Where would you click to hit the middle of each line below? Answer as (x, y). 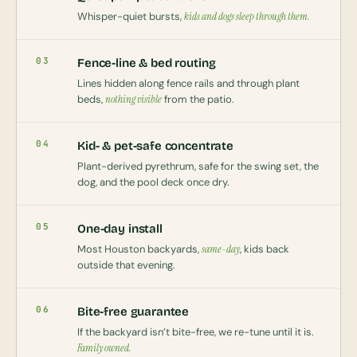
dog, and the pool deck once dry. (153, 182)
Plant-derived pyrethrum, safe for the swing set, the (198, 167)
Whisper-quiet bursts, (131, 17)
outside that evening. (126, 265)
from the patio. (198, 100)
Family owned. (104, 348)
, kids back (265, 249)
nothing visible (133, 100)
